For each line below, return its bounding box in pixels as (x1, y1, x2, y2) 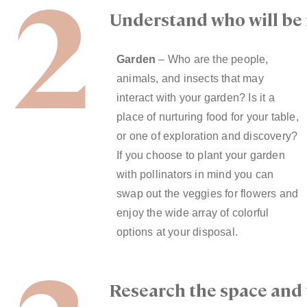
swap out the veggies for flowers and (116, 188, 299, 200)
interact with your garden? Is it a (116, 92, 275, 104)
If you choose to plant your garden (116, 149, 285, 162)
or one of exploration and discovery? (116, 130, 298, 143)
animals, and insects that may (116, 73, 264, 85)
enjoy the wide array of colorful (116, 207, 269, 219)
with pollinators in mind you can (116, 169, 274, 181)
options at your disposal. (116, 226, 241, 238)
